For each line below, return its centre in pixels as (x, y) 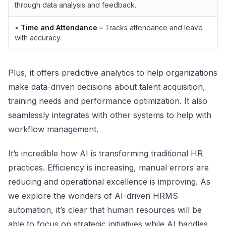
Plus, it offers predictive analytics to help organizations (113, 73)
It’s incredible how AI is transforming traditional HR (105, 153)
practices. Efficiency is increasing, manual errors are (108, 167)
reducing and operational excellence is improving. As (109, 182)
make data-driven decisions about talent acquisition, (107, 87)
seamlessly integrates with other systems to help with (110, 115)
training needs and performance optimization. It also (108, 101)
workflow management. (53, 129)
